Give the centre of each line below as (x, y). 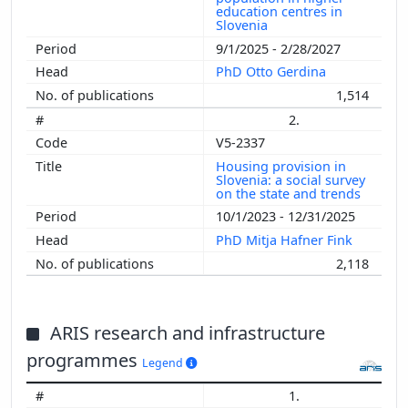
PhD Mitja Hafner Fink (286, 240)
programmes (84, 361)
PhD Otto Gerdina (273, 72)
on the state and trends (290, 193)
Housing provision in (281, 166)
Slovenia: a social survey (291, 179)
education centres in (279, 12)
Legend (164, 363)
